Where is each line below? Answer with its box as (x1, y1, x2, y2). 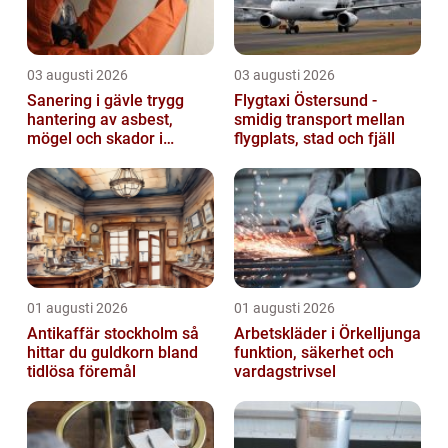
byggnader (27, 147, 104, 167)
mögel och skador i (27, 128, 163, 148)
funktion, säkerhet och (234, 342, 394, 362)
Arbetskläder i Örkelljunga (234, 323, 421, 343)
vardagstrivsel (234, 361, 336, 381)
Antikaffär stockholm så (27, 323, 182, 343)
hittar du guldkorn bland (27, 342, 198, 362)
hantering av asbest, (27, 109, 173, 129)
